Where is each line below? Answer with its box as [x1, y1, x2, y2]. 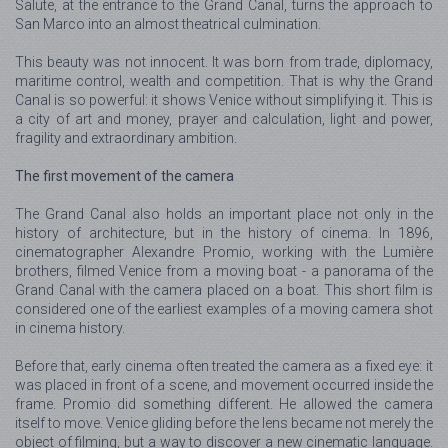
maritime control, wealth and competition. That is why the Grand [15, 73, 433, 90]
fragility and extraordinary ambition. [15, 130, 237, 147]
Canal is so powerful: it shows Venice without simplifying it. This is [15, 92, 433, 109]
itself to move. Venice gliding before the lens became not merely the [15, 415, 433, 432]
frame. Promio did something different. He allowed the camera [15, 396, 433, 413]
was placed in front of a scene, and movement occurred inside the [15, 377, 433, 394]
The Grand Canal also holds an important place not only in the [15, 206, 433, 223]
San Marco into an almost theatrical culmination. [15, 16, 321, 33]
